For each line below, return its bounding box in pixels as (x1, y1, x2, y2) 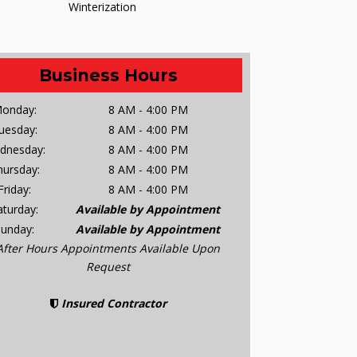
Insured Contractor (57, 296, 167, 312)
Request (86, 259, 131, 275)
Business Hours (38, 65, 178, 86)
